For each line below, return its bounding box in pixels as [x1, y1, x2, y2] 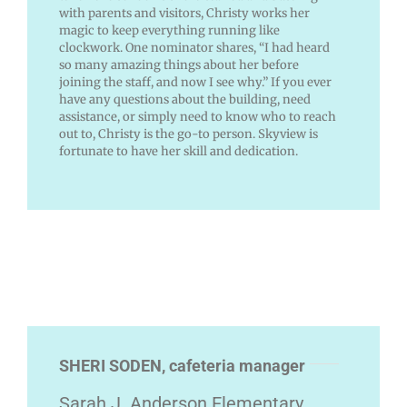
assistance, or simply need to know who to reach [58, 109, 336, 125]
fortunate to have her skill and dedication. [58, 144, 298, 160]
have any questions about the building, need [58, 92, 311, 108]
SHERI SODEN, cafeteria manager [58, 356, 305, 376]
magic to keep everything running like [58, 23, 280, 39]
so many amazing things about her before [58, 57, 299, 74]
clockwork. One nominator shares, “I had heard [58, 40, 330, 56]
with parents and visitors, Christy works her [58, 5, 310, 22]
